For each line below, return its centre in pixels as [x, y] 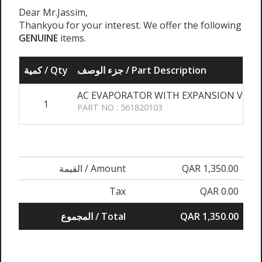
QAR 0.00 [219, 192]
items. [72, 38]
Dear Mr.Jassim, [53, 13]
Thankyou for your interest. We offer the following [130, 25]
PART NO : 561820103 [120, 108]
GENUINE [38, 38]
